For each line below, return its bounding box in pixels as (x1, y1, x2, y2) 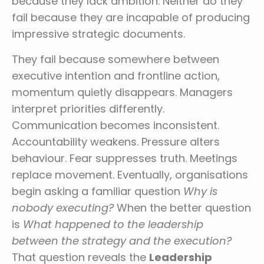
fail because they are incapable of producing (12, 10, 250, 25)
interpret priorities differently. (12, 101, 164, 117)
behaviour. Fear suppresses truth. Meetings (12, 151, 237, 166)
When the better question (117, 200, 251, 216)
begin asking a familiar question (12, 184, 183, 199)
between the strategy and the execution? (12, 233, 232, 249)
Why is (183, 184, 217, 199)
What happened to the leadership (23, 217, 203, 232)
